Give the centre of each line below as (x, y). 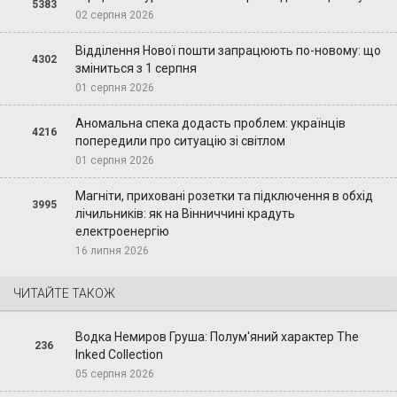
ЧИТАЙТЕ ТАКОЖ (64, 294)
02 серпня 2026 (114, 16)
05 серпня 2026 (114, 374)
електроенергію (122, 232)
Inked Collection (119, 355)
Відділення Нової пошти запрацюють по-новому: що (228, 51)
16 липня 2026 (112, 251)
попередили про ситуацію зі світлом (180, 141)
